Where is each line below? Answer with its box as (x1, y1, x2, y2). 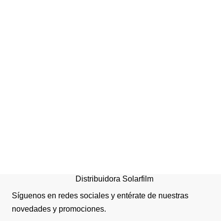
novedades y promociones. (12, 205, 106, 214)
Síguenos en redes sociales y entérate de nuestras (12, 191, 188, 200)
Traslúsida (159, 138, 196, 147)
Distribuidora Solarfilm (75, 175, 153, 184)
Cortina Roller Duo (145, 124, 211, 133)
